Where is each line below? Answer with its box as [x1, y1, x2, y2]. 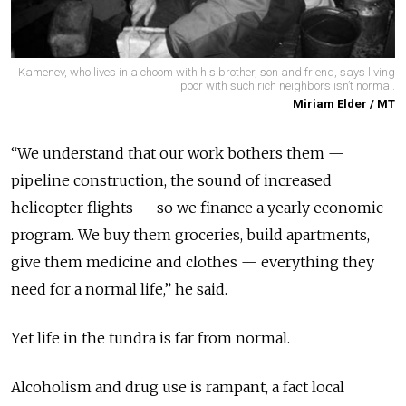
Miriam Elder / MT [293, 97, 395, 111]
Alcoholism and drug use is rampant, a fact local [11, 378, 344, 397]
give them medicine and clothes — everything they [11, 253, 374, 272]
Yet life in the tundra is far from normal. [11, 329, 290, 348]
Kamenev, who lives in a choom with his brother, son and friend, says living [18, 65, 395, 80]
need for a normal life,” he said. [11, 280, 227, 299]
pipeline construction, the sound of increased [11, 171, 332, 190]
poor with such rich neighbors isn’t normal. [180, 79, 395, 93]
